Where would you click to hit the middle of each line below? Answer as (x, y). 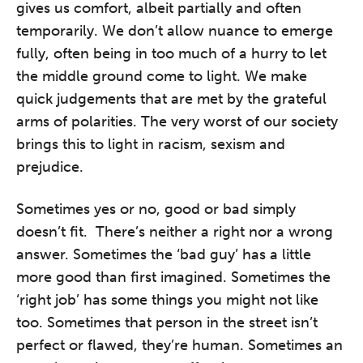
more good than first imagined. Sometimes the (173, 277)
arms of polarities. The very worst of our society (177, 122)
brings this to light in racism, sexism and (151, 144)
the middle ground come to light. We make (162, 76)
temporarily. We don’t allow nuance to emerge (175, 31)
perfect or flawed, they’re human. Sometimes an (179, 345)
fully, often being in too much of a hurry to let (171, 53)
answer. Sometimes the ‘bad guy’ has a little (164, 254)
